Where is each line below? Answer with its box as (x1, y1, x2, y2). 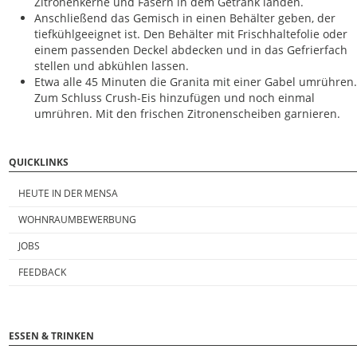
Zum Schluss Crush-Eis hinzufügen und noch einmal (33, 90, 315, 105)
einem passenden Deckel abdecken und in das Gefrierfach (33, 42, 347, 57)
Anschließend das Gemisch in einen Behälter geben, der (33, 10, 335, 25)
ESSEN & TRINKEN (9, 328, 95, 343)
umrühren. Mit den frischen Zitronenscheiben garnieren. (33, 106, 340, 121)
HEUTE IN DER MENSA (18, 186, 118, 201)
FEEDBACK (18, 265, 66, 280)
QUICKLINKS (9, 155, 69, 169)
